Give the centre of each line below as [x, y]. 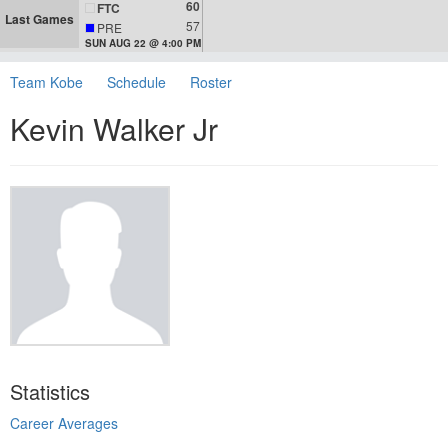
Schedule [136, 82]
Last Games [39, 19]
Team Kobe [46, 82]
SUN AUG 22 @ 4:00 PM [143, 43]
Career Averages [64, 423]
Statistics [50, 392]
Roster [211, 82]
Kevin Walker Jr [114, 129]
